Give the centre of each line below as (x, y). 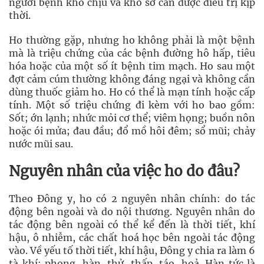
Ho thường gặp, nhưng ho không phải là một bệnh (132, 40)
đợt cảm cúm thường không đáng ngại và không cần (132, 79)
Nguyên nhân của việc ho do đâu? (124, 171)
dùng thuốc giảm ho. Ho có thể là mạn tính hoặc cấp (132, 92)
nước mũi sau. (41, 143)
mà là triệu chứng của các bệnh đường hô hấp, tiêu (132, 53)
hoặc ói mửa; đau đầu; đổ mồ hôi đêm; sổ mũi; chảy (132, 131)
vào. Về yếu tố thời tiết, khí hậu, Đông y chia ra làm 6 (132, 250)
